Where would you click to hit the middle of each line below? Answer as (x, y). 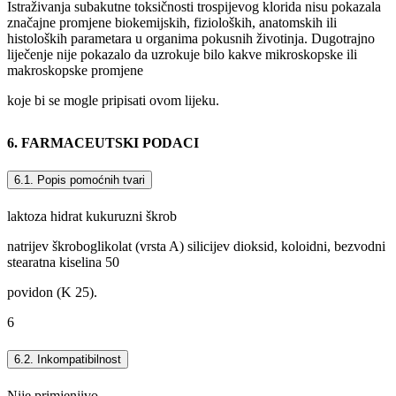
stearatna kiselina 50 (63, 263)
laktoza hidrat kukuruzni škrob (92, 217)
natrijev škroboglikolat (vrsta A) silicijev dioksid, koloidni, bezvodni (196, 247)
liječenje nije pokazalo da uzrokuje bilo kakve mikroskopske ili (182, 54)
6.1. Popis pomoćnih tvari (80, 179)
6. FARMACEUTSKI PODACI (103, 142)
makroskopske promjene (75, 70)
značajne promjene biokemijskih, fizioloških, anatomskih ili (172, 22)
